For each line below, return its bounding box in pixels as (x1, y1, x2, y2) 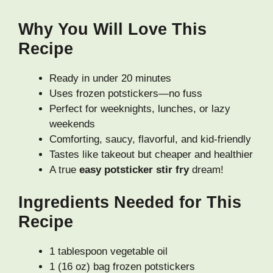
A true (49, 163, 79, 175)
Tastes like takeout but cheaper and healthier (49, 148, 253, 160)
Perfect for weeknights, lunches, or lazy (49, 102, 230, 115)
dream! (189, 163, 224, 175)
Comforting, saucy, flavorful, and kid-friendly (49, 133, 251, 145)
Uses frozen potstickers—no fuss (49, 87, 202, 99)
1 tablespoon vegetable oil (49, 246, 168, 258)
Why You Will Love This (18, 19, 207, 38)
